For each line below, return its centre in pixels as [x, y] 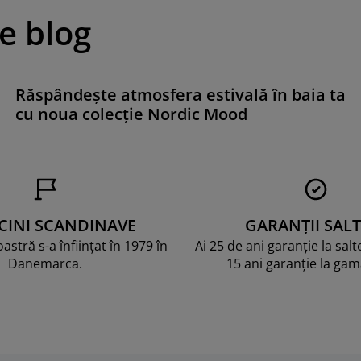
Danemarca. [45, 263]
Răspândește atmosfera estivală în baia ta [181, 94]
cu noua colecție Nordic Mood [132, 114]
